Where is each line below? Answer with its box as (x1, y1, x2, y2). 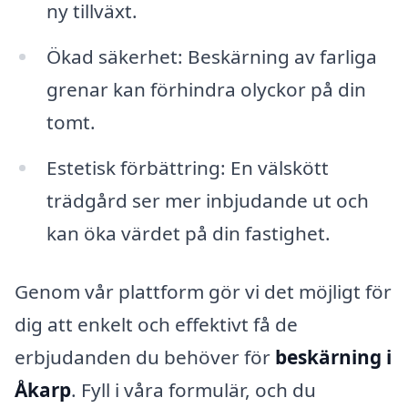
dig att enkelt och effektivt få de (15, 311, 298, 337)
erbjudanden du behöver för (15, 343, 275, 370)
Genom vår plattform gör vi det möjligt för (15, 278, 392, 304)
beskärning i (275, 343, 392, 370)
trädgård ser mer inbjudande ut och (46, 187, 369, 213)
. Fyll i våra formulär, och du (71, 376, 316, 403)
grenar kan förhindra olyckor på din (46, 76, 366, 103)
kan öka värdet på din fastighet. (46, 219, 331, 246)
